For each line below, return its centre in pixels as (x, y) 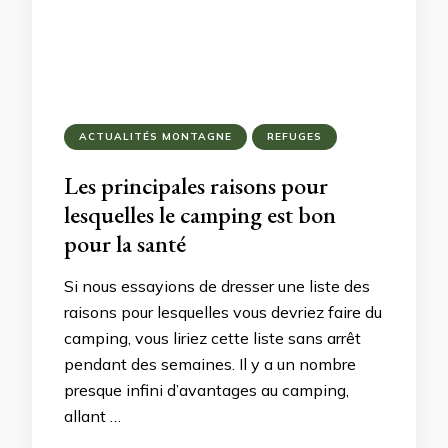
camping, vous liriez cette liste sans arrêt (212, 338)
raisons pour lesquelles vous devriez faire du (223, 312)
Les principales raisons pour (196, 185)
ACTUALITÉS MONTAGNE (155, 136)
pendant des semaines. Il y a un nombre (210, 364)
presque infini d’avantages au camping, (206, 390)
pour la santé (125, 243)
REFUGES (294, 136)
